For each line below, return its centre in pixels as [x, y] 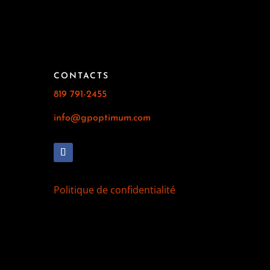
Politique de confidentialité [115, 190]
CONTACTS [82, 76]
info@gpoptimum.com [102, 118]
